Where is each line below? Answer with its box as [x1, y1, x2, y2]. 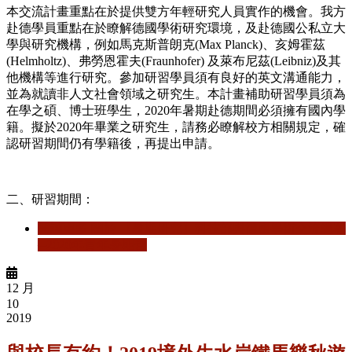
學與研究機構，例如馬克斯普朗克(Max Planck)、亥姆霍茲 [6, 37, 325, 51]
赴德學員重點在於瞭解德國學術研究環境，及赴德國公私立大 [6, 20, 346, 35]
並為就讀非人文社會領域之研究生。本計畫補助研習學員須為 [6, 86, 346, 101]
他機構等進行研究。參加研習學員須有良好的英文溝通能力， [6, 70, 346, 84]
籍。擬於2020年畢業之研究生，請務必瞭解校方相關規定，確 [6, 119, 346, 134]
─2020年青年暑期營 [38, 237, 147, 251]
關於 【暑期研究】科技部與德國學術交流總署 [88, 221, 346, 235]
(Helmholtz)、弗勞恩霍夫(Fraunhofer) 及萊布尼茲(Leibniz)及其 [6, 53, 341, 68]
